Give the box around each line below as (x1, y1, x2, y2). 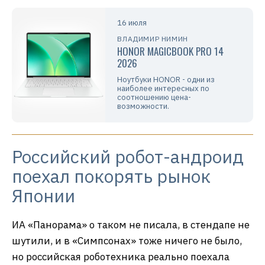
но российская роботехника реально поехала (12, 250, 230, 263)
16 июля (117, 17, 147, 28)
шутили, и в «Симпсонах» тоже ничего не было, (12, 234, 242, 247)
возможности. (117, 101, 170, 111)
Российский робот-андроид (12, 144, 244, 168)
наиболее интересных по (117, 83, 210, 93)
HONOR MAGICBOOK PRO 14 (117, 43, 224, 59)
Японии (12, 183, 75, 207)
